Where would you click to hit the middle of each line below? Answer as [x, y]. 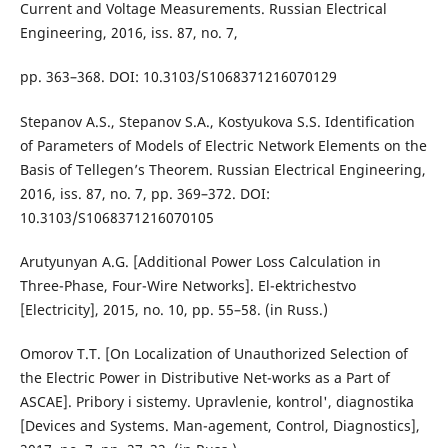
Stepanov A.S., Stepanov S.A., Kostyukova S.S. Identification [217, 121]
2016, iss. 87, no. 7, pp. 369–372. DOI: [144, 193]
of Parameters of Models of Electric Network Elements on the [223, 145]
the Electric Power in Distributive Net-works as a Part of [204, 377]
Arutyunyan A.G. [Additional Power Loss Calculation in [200, 261]
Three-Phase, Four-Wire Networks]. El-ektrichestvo [187, 285]
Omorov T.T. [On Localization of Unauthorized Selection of [213, 353]
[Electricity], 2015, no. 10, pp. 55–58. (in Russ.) [173, 309]
